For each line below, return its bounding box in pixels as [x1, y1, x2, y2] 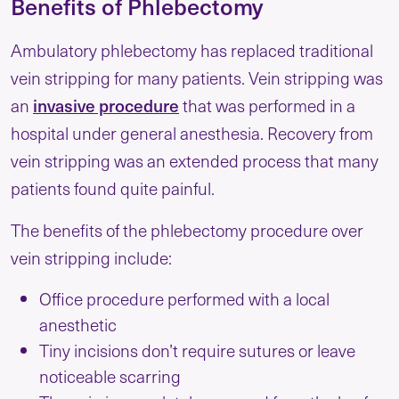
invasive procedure [33, 93, 179, 117]
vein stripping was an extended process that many [11, 148, 379, 172]
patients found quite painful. [11, 175, 218, 199]
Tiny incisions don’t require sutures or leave [39, 338, 355, 362]
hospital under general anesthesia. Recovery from [11, 120, 373, 144]
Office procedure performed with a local [39, 286, 330, 310]
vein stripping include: [11, 245, 175, 269]
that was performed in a [179, 93, 355, 117]
